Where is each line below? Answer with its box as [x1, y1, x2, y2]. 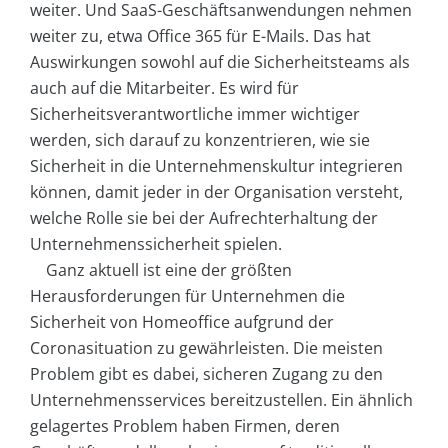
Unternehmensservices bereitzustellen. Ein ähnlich [30, 388, 413, 411]
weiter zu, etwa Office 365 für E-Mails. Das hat [30, 24, 371, 47]
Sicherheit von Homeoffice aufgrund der [30, 310, 334, 333]
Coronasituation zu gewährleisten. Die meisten [30, 336, 383, 359]
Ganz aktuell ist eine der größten [46, 258, 292, 281]
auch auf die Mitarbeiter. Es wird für [30, 76, 299, 99]
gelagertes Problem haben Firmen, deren [30, 414, 340, 437]
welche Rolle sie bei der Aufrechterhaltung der [30, 206, 378, 229]
